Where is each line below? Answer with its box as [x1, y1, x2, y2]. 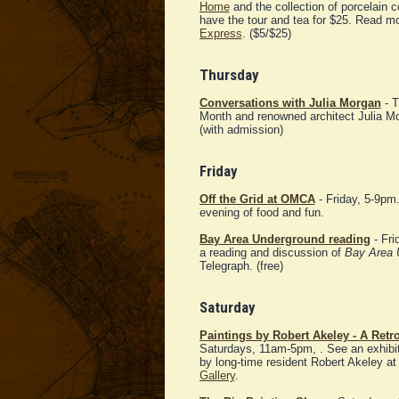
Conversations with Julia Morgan [199, 96, 381, 110]
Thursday [199, 66, 259, 85]
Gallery [199, 369, 235, 383]
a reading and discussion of [199, 246, 345, 260]
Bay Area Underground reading [199, 232, 370, 247]
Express [199, 27, 242, 41]
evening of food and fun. [199, 206, 324, 220]
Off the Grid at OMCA [199, 192, 315, 207]
